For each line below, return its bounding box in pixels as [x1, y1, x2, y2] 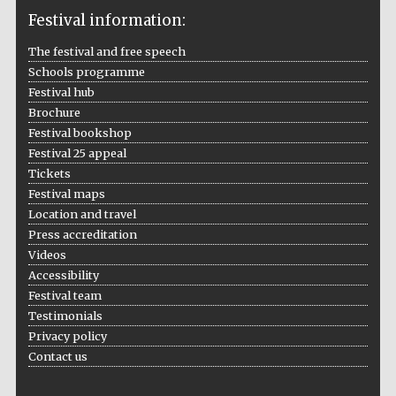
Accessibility [27, 268, 99, 283]
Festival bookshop [27, 126, 132, 141]
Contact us [27, 349, 88, 364]
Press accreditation [27, 227, 137, 242]
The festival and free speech [27, 44, 186, 59]
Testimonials [27, 308, 103, 324]
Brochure [27, 105, 80, 120]
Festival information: [27, 11, 186, 31]
